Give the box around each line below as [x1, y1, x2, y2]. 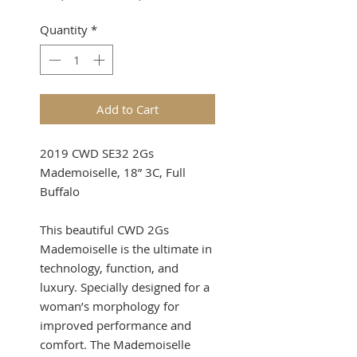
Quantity [40, 21, 88, 37]
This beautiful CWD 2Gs [40, 222, 169, 238]
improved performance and [40, 317, 191, 334]
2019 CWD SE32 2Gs [40, 145, 154, 162]
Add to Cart [96, 101, 159, 118]
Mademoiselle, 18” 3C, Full [40, 164, 186, 181]
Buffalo [40, 183, 80, 200]
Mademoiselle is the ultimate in [40, 241, 212, 257]
